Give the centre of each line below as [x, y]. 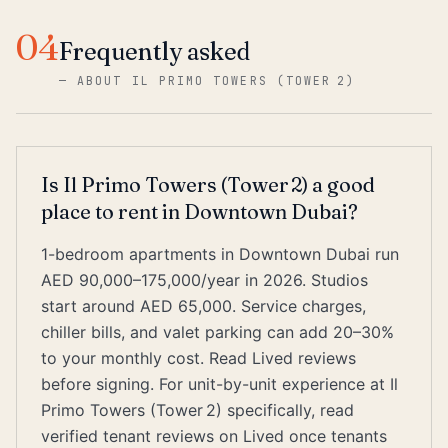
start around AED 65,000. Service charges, [203, 306]
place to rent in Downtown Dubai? [199, 211]
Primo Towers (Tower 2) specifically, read [197, 410]
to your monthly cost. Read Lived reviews [198, 358]
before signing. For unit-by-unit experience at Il [219, 384]
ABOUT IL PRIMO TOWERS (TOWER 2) [216, 80]
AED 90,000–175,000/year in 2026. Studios [204, 280]
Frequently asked [154, 51]
